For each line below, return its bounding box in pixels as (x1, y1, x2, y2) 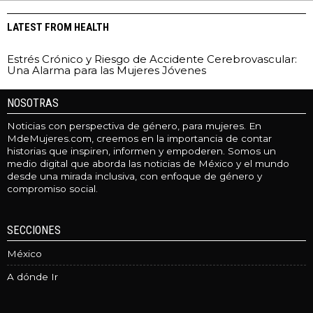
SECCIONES (7, 224, 61, 238)
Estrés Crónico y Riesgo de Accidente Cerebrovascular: (7, 52, 297, 66)
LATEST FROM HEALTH (7, 21, 109, 34)
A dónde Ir (7, 271, 58, 283)
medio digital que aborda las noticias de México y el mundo (7, 158, 289, 170)
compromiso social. (7, 183, 98, 195)
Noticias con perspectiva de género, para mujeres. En (7, 120, 261, 132)
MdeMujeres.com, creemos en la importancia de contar (7, 133, 272, 145)
